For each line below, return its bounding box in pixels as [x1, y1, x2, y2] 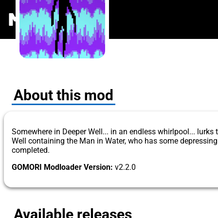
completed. [12, 145, 50, 155]
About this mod [14, 87, 113, 104]
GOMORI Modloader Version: [12, 163, 113, 172]
